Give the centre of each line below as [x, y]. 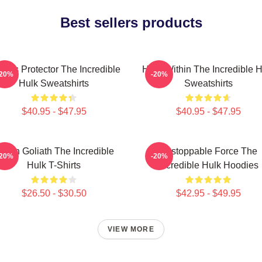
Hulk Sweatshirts [54, 83]
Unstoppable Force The [208, 151]
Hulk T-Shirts [54, 165]
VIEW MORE [131, 229]
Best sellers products [131, 23]
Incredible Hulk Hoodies [208, 165]
